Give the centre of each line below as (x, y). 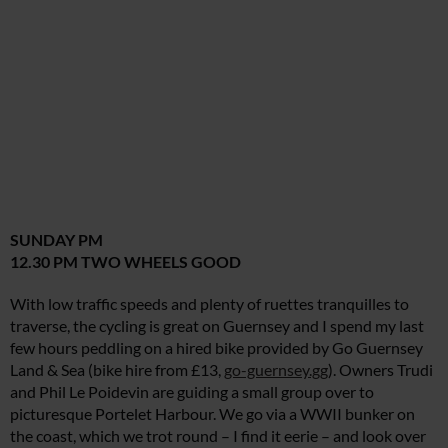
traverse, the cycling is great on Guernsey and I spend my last (217, 326)
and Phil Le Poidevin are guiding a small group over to (192, 392)
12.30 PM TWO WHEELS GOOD (125, 262)
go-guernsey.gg (276, 370)
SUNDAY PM (56, 240)
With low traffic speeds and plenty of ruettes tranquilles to (209, 304)
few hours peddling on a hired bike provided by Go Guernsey (216, 348)
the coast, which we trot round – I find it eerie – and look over (218, 436)
